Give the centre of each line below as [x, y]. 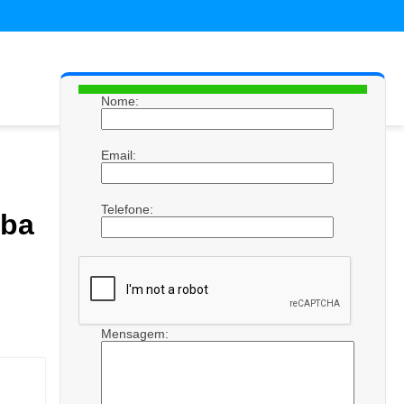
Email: [120, 155]
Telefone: [129, 209]
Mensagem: [137, 334]
